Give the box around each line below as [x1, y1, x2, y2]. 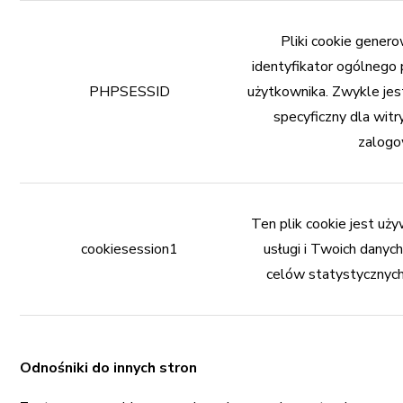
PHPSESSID [89, 82, 171, 102]
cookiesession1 [81, 239, 179, 259]
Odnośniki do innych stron [20, 358, 198, 378]
